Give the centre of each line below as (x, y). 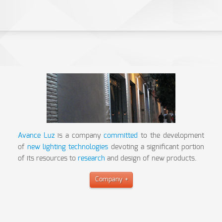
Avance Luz (36, 136)
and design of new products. (151, 158)
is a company (79, 136)
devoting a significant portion (156, 147)
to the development (171, 136)
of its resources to (48, 158)
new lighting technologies (68, 147)
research (92, 158)
